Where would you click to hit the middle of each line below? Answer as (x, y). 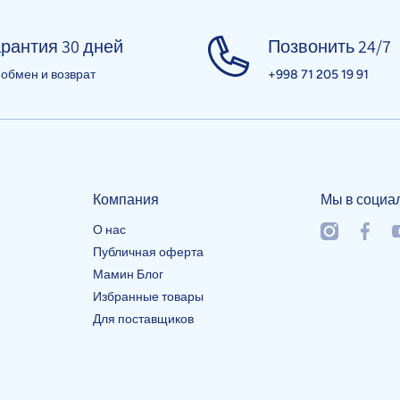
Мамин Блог (128, 275)
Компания (125, 200)
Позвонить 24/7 (329, 47)
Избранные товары (148, 297)
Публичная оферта (148, 253)
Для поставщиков (143, 320)
